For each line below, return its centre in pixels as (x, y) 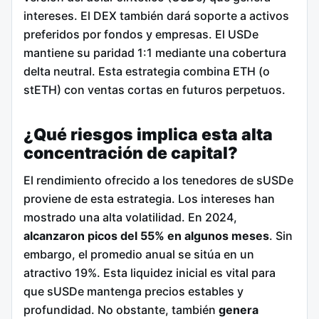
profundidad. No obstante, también (121, 310)
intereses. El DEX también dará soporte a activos (156, 16)
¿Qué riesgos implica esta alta (148, 134)
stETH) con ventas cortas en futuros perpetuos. (155, 90)
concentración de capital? (131, 153)
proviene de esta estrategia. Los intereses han (149, 199)
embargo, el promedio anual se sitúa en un (139, 255)
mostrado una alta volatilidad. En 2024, (130, 218)
